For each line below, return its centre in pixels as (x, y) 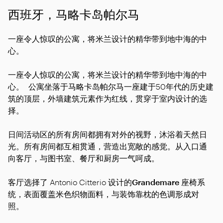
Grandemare (157, 182)
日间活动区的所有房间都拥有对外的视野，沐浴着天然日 (108, 134)
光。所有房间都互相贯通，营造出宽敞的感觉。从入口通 (108, 146)
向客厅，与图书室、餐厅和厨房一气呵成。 (84, 158)
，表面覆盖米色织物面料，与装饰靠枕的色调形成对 (108, 194)
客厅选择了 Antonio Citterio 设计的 (70, 182)
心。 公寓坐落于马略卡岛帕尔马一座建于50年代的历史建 (111, 86)
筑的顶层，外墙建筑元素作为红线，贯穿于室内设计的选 (108, 98)
